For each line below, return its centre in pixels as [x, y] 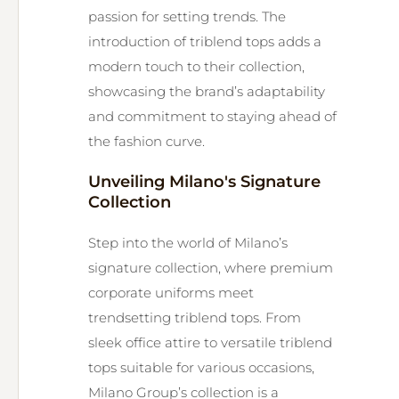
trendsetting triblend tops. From [195, 318]
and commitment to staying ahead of [212, 116]
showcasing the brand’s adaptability [207, 91]
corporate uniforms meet [171, 293]
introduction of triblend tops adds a [205, 41]
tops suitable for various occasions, [201, 367]
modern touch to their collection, [196, 66]
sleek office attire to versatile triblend [210, 342]
